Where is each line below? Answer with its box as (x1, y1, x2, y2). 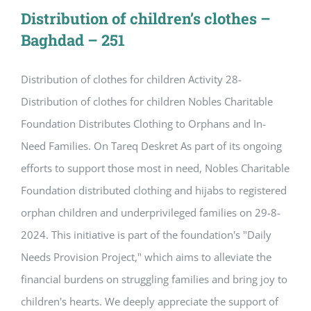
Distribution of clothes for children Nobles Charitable (21, 94, 273, 109)
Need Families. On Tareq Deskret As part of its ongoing (21, 139, 282, 153)
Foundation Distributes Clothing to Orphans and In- (21, 117, 266, 131)
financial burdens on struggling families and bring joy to (21, 272, 287, 287)
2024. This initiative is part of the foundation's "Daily (21, 228, 271, 242)
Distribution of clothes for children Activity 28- (21, 72, 242, 87)
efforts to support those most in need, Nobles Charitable (21, 161, 289, 176)
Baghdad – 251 (21, 30, 125, 51)
